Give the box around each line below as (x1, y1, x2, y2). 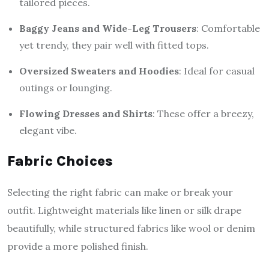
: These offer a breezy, (153, 107, 254, 120)
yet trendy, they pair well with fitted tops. (19, 39, 209, 52)
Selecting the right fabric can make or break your (7, 186, 233, 199)
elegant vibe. (19, 124, 77, 137)
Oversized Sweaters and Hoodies (19, 65, 179, 77)
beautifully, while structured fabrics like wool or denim (7, 222, 255, 235)
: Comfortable (196, 22, 260, 35)
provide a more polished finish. (7, 240, 148, 253)
